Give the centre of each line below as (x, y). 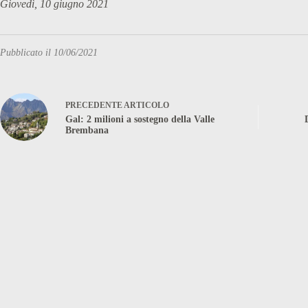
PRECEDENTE (95, 105)
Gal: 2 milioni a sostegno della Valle (140, 119)
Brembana (87, 130)
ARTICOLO (146, 105)
